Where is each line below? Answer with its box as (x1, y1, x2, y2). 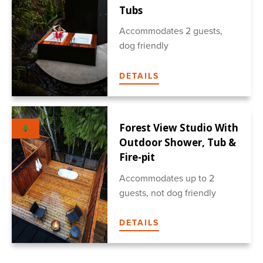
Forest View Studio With (119, 120, 239, 134)
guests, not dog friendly (119, 187, 217, 199)
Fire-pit (119, 150, 156, 164)
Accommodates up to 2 (119, 172, 215, 184)
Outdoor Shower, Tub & (119, 135, 237, 149)
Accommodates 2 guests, (119, 25, 223, 38)
